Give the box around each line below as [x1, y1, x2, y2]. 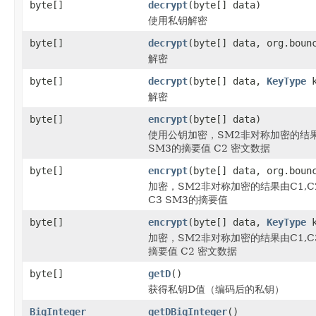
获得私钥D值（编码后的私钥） [148, 283, 284, 295]
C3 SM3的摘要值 [148, 193, 228, 205]
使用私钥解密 [148, 14, 207, 26]
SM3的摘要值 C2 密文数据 [148, 142, 270, 154]
